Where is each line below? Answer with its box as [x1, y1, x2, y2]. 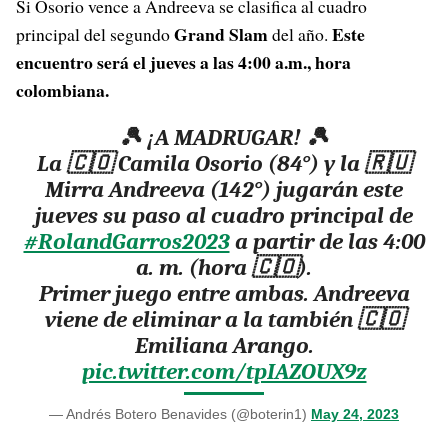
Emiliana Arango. [134, 332, 314, 359]
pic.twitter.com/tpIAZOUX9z [81, 358, 367, 385]
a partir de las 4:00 [229, 228, 425, 255]
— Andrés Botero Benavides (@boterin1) [49, 406, 311, 422]
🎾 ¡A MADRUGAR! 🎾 [119, 124, 329, 151]
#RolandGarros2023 [23, 228, 230, 255]
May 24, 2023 [311, 406, 399, 422]
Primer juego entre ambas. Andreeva [38, 280, 410, 307]
